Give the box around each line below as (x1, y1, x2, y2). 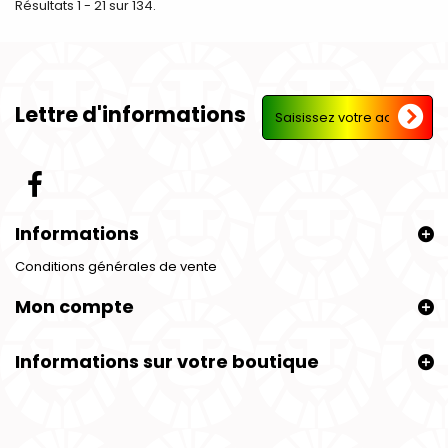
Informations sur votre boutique (15, 349, 319, 375)
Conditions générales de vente (15, 257, 217, 277)
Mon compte (15, 294, 134, 320)
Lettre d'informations (15, 100, 246, 130)
